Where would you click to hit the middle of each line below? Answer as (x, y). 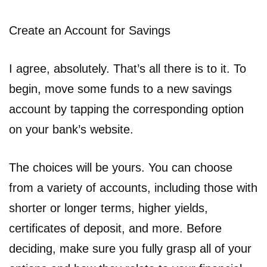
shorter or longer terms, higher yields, (108, 208)
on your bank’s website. (71, 129)
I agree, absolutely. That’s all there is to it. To (128, 68)
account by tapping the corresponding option (126, 109)
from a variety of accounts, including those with (133, 187)
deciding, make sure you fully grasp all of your (130, 248)
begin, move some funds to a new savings (120, 89)
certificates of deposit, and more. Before (115, 228)
